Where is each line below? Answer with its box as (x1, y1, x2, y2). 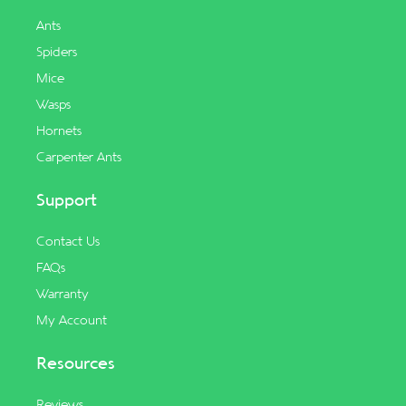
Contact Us (36, 233, 100, 249)
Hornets (36, 122, 82, 139)
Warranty (36, 285, 89, 302)
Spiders (36, 43, 77, 60)
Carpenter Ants (36, 149, 121, 165)
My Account (36, 312, 107, 328)
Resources (36, 353, 115, 373)
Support (36, 190, 97, 210)
